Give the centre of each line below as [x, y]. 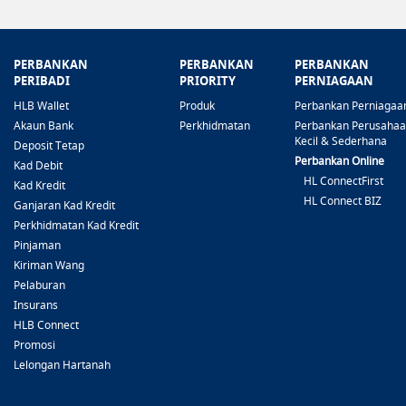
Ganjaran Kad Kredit [64, 206]
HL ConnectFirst [343, 181]
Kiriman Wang [49, 266]
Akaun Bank [43, 126]
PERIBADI [42, 81]
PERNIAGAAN [334, 81]
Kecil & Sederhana [341, 141]
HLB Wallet [41, 106]
